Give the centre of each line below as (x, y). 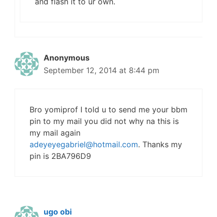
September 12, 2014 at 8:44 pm (101, 70)
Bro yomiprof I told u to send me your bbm (108, 109)
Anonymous (67, 58)
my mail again (55, 133)
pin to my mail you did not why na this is (104, 121)
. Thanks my (160, 144)
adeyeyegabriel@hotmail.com (84, 144)
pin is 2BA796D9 (60, 156)
